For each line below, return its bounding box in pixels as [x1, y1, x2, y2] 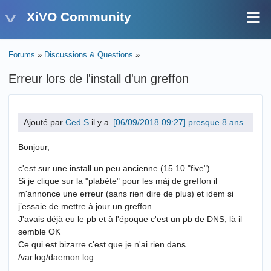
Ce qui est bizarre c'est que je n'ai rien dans [18, 240, 186, 250]
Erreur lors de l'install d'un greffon [8, 72, 189, 86]
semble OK [18, 227, 60, 237]
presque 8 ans [188, 117, 243, 128]
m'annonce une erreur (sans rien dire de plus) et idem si [18, 189, 233, 199]
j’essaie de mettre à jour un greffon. [18, 201, 154, 212]
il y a [89, 117, 111, 128]
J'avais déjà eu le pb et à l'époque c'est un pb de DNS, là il [18, 214, 242, 224]
